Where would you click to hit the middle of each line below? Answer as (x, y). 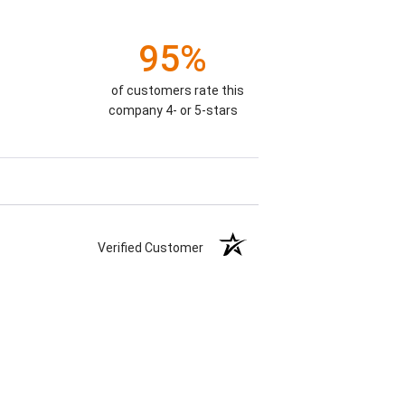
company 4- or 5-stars (173, 111)
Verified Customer (155, 248)
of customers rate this (177, 91)
